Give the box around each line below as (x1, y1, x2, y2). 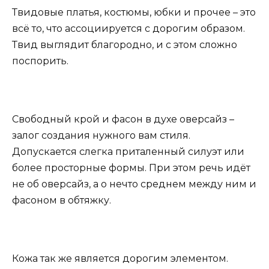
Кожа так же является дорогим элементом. (12, 252, 228, 264)
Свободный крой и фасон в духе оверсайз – (12, 113, 234, 125)
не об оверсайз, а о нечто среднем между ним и (12, 178, 256, 190)
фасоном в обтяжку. (12, 194, 111, 206)
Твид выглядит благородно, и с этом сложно (12, 38, 237, 50)
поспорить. (12, 55, 68, 67)
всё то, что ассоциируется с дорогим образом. (12, 22, 245, 34)
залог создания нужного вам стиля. (12, 129, 190, 141)
